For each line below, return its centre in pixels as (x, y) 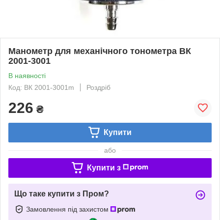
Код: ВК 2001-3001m (41, 87)
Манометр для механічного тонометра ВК (100, 51)
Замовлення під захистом (68, 209)
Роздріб (98, 87)
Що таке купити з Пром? (62, 193)
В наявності (27, 75)
